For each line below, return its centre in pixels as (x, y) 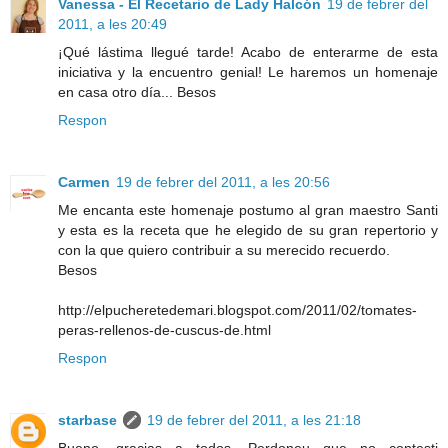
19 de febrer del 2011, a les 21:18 (254, 420)
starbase (87, 420)
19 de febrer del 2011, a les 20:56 (223, 182)
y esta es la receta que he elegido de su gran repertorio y (248, 230)
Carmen (84, 182)
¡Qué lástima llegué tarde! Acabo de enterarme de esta (248, 52)
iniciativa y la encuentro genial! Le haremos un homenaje (248, 72)
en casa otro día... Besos (137, 92)
